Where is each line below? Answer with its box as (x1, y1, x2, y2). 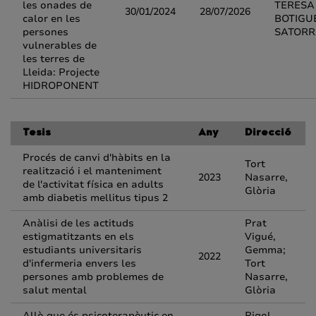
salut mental (23, 284, 87, 297)
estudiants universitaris (23, 243, 142, 257)
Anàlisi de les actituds (23, 217, 134, 230)
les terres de (23, 52, 85, 66)
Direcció (245, 128, 291, 138)
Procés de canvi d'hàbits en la (23, 151, 171, 164)
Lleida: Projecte (23, 66, 99, 79)
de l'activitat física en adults (23, 178, 164, 191)
